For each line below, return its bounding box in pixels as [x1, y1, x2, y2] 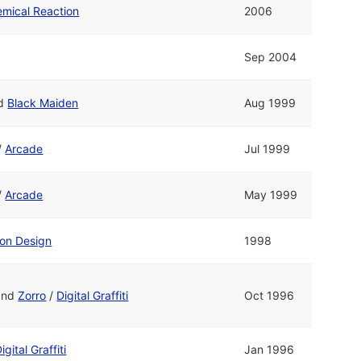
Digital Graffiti [56, 288, 129, 303]
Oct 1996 [244, 288, 295, 303]
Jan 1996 [244, 342, 295, 357]
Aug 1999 [244, 96, 297, 110]
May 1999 [244, 188, 298, 202]
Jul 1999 [244, 142, 291, 156]
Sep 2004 [244, 50, 297, 64]
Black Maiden [7, 96, 79, 110]
